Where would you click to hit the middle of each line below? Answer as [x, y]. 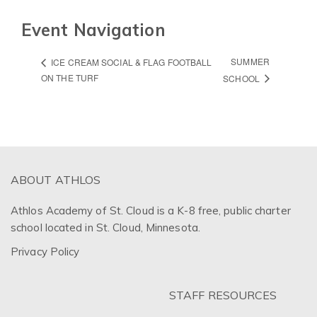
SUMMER [250, 62]
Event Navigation [93, 30]
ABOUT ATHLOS [56, 180]
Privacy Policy [45, 252]
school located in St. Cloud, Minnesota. [105, 228]
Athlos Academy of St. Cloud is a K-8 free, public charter [151, 211]
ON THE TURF [70, 77]
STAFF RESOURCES [223, 295]
